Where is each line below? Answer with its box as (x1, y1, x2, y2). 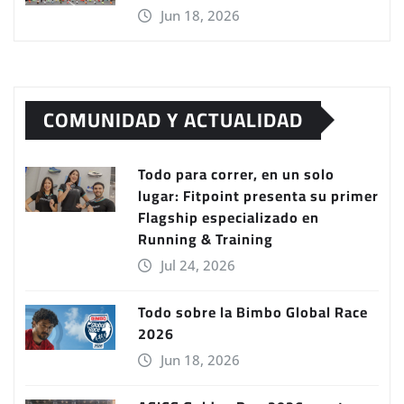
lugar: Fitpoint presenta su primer (138, 181, 379, 209)
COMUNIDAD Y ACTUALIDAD (43, 100, 303, 139)
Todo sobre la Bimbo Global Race (138, 298, 368, 326)
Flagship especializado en (138, 203, 319, 231)
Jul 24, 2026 (160, 255, 235, 274)
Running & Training (138, 225, 273, 252)
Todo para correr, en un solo (138, 160, 335, 188)
